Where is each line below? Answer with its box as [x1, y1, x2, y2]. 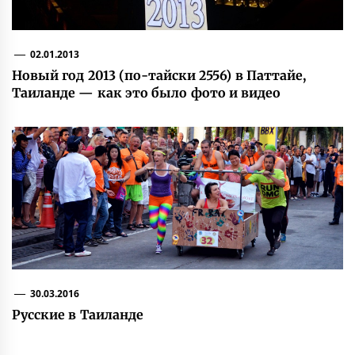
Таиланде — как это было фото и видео [12, 84, 281, 101]
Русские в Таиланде [12, 306, 143, 323]
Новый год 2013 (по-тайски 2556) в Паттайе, [12, 67, 306, 83]
